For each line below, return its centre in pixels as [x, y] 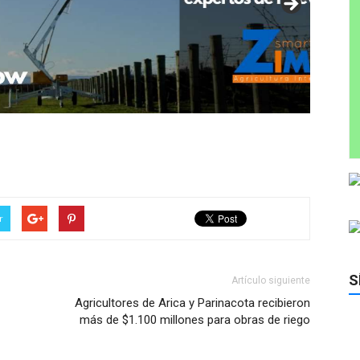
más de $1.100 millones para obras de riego [195, 320]
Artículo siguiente [271, 281]
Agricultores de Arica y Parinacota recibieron [192, 303]
